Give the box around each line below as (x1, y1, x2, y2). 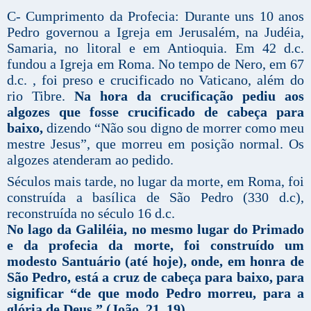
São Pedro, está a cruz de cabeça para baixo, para (7, 269, 304, 285)
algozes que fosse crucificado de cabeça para (7, 104, 304, 120)
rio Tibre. (7, 88, 74, 104)
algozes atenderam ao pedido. (7, 152, 174, 168)
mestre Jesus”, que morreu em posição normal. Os (7, 136, 304, 152)
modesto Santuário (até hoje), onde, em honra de (7, 253, 304, 269)
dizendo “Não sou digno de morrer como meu (43, 120, 304, 136)
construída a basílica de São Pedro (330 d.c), (7, 190, 304, 205)
